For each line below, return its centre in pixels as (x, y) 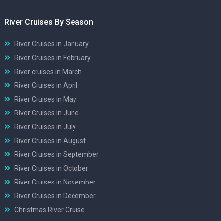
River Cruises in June (47, 113)
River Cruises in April (46, 85)
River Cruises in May (45, 99)
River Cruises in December (55, 196)
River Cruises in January (52, 44)
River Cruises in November (55, 182)
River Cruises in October (51, 168)
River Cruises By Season (49, 22)
